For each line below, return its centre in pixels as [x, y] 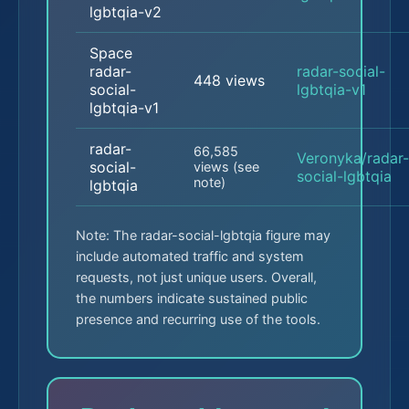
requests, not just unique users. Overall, [196, 277]
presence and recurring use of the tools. [198, 319]
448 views [229, 80]
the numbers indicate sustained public [192, 298]
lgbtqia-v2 [126, 12]
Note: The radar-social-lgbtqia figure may [203, 235]
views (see [226, 167]
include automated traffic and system [190, 256]
